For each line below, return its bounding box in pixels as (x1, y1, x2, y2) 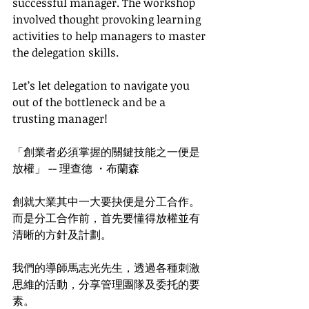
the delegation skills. (12, 45, 121, 60)
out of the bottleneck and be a (12, 94, 168, 110)
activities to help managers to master (12, 28, 208, 43)
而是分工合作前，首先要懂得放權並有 (12, 210, 200, 226)
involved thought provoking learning (12, 12, 203, 27)
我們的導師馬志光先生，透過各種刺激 (12, 260, 200, 275)
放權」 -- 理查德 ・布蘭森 (12, 161, 139, 176)
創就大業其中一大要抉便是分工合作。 (12, 194, 200, 209)
